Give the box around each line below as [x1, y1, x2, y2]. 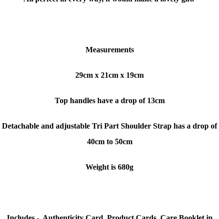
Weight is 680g [86, 163, 133, 172]
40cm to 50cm [87, 137, 132, 146]
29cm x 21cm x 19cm [75, 71, 144, 80]
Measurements [85, 45, 134, 54]
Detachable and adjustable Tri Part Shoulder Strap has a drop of [2, 122, 217, 131]
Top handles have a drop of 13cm [54, 96, 165, 105]
